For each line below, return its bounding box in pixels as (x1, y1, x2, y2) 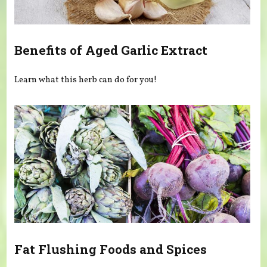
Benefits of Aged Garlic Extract (14, 42, 208, 59)
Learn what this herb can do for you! (14, 73, 157, 86)
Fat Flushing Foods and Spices (14, 240, 207, 257)
